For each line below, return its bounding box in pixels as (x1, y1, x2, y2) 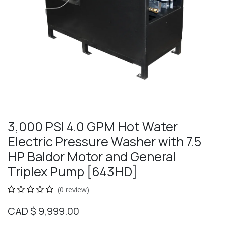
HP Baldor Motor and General (8, 148, 176, 165)
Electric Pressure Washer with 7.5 (8, 133, 201, 150)
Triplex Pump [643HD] (8, 163, 137, 180)
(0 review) (58, 185, 89, 194)
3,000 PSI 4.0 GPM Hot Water (8, 118, 178, 135)
